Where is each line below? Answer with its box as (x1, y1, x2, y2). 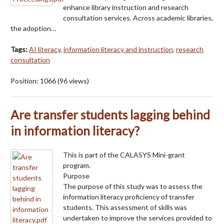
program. (63, 160, 90, 169)
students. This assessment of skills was (63, 202, 187, 211)
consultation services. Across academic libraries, (63, 13, 213, 22)
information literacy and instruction (63, 44, 173, 53)
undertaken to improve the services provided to (63, 213, 212, 222)
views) (67, 76, 89, 85)
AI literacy (29, 44, 60, 53)
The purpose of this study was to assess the (63, 181, 202, 190)
